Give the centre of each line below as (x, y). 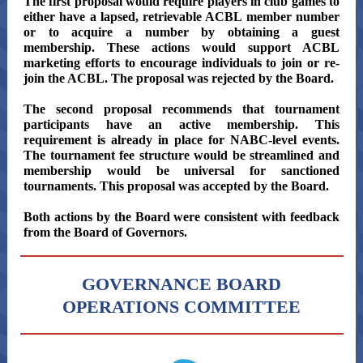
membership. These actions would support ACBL (181, 47)
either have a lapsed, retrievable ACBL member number (181, 17)
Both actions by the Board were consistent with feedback (181, 217)
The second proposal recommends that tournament (181, 109)
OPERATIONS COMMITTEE (181, 307)
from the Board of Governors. (107, 232)
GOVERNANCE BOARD (181, 284)
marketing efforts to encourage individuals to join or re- (181, 63)
